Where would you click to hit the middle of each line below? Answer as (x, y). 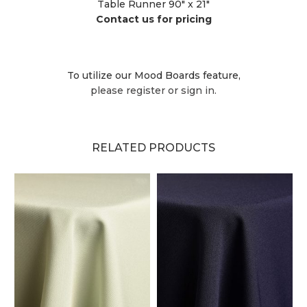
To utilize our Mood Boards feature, (153, 75)
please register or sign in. (153, 90)
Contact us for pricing (153, 19)
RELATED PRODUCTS (153, 147)
